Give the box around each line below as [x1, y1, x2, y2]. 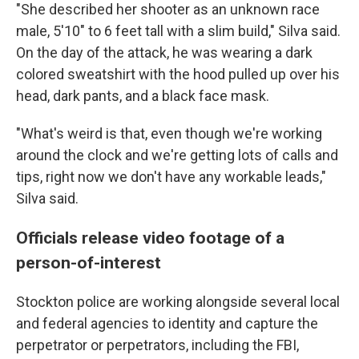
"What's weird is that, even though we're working [16, 124, 322, 142]
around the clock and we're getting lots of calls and [16, 146, 338, 163]
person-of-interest [16, 252, 161, 272]
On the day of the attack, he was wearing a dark [16, 43, 313, 61]
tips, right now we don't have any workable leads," [16, 167, 326, 185]
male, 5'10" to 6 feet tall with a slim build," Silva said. [16, 22, 341, 39]
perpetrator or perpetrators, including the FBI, [16, 336, 299, 353]
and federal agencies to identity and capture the [16, 314, 318, 332]
